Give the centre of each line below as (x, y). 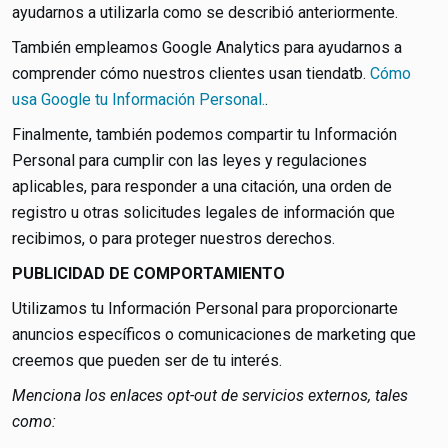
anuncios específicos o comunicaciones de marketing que (214, 334)
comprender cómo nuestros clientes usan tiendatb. (191, 73)
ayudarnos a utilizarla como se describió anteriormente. (205, 12)
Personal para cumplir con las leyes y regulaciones (189, 160)
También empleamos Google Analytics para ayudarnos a (207, 47)
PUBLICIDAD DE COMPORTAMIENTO (148, 273)
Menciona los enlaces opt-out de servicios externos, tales (210, 395)
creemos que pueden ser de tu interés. (147, 360)
